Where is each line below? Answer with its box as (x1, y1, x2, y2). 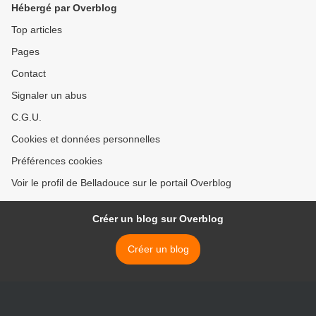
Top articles (11, 24, 62, 36)
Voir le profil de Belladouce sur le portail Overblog (11, 177, 231, 189)
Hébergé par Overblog (11, 2, 117, 14)
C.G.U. (11, 111, 42, 123)
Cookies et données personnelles (11, 133, 160, 145)
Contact (11, 68, 46, 80)
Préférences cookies (11, 155, 102, 167)
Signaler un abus (11, 90, 87, 102)
